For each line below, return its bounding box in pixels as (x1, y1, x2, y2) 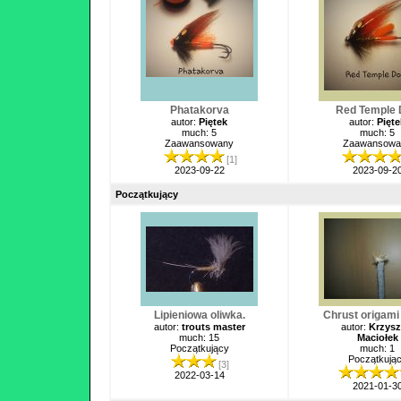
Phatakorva (169, 104, 229, 116)
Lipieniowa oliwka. (153, 309, 245, 321)
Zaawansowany (165, 138, 234, 149)
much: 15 (179, 332, 219, 343)
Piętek (199, 116, 227, 127)
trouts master (181, 321, 245, 332)
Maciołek (356, 332, 398, 343)
